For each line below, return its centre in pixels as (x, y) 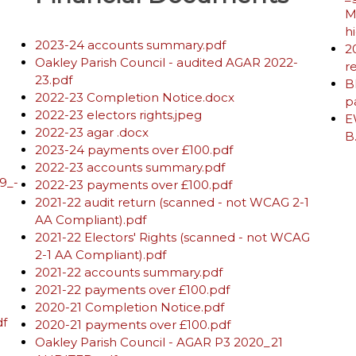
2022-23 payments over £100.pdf (133, 185)
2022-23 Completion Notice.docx (135, 97)
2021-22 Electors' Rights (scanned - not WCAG (172, 237)
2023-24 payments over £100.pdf (134, 150)
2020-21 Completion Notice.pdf (130, 307)
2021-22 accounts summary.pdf (129, 272)
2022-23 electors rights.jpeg (118, 115)
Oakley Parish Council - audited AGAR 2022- (166, 62)
